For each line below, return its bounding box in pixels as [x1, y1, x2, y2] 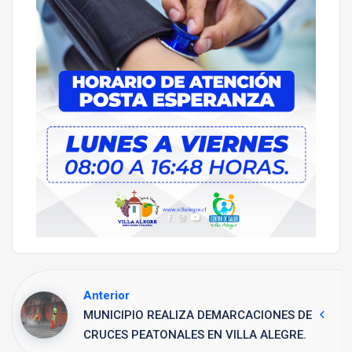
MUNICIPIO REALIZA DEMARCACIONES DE [83, 307, 312, 322]
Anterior [83, 288, 130, 302]
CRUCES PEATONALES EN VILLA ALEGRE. [83, 327, 306, 342]
